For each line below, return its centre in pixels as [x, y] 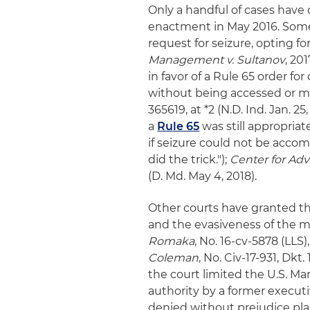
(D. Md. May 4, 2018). [203, 176]
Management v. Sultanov [217, 60]
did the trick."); [189, 159]
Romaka [172, 241]
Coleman [174, 258]
